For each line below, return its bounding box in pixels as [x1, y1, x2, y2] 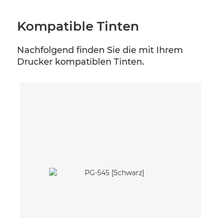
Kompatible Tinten [17, 18, 139, 34]
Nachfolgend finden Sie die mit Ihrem [17, 45, 183, 55]
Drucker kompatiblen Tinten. [17, 56, 144, 67]
